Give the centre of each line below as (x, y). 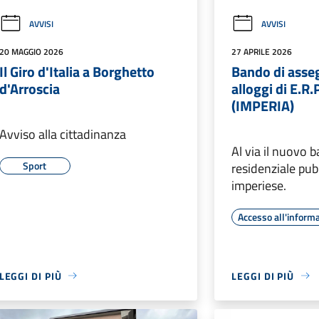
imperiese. (259, 185)
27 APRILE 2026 (262, 51)
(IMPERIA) (263, 105)
